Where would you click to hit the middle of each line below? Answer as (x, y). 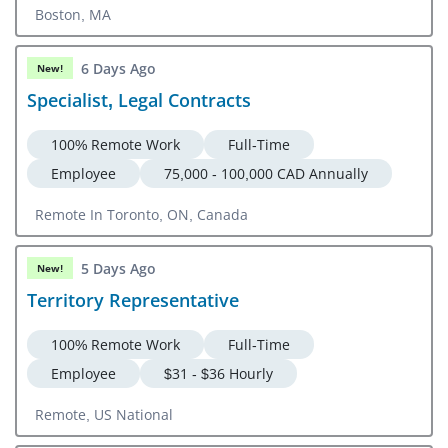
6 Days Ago (118, 68)
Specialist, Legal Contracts (139, 100)
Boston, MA (73, 14)
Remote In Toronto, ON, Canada (141, 214)
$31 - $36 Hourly (218, 373)
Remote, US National (104, 414)
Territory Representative (133, 300)
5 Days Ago (118, 268)
